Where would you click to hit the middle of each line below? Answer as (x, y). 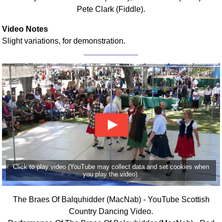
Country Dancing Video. (111, 211)
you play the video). (111, 174)
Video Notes (25, 29)
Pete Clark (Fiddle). (111, 9)
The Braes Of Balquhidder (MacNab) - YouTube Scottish (111, 199)
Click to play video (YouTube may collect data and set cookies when (111, 166)
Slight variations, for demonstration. (64, 41)
